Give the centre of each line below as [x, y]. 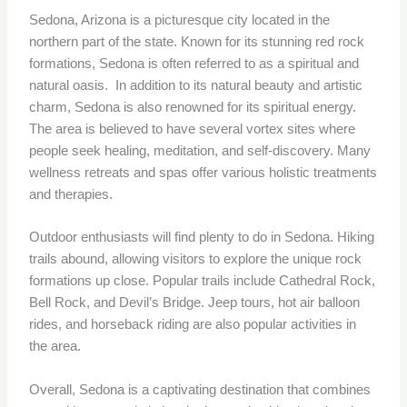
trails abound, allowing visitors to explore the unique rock [196, 259]
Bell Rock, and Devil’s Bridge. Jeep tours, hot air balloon [195, 303]
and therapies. [71, 194]
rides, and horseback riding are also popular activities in [193, 325]
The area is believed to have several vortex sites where [193, 129]
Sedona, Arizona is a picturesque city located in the [180, 20]
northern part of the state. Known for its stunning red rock [197, 41]
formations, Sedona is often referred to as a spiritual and [194, 63]
